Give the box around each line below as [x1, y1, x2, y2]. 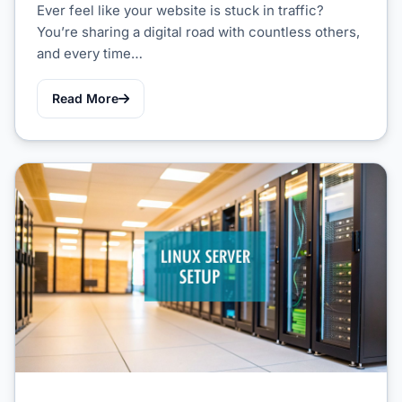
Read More [52, 90, 118, 106]
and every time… [37, 44, 143, 62]
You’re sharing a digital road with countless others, [37, 22, 360, 40]
